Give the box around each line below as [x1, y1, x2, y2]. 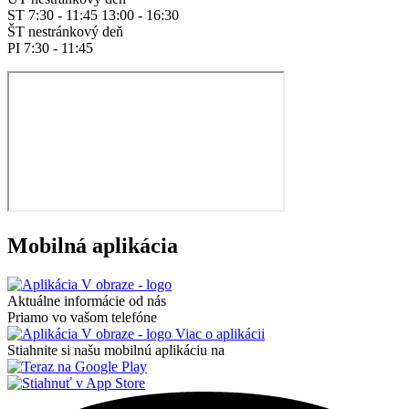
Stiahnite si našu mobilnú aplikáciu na [7, 341, 225, 358]
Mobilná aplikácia [7, 234, 178, 258]
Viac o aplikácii [172, 325, 265, 341]
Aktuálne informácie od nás [7, 292, 166, 309]
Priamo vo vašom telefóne [7, 309, 157, 325]
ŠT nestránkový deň [7, 24, 123, 40]
